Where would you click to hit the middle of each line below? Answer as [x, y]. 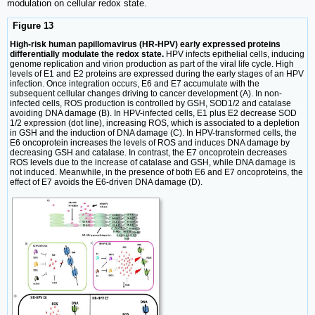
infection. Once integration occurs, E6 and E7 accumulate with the [135, 84]
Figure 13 [32, 25]
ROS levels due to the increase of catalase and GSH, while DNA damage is [153, 163]
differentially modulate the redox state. [87, 54]
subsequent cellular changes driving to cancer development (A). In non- [146, 94]
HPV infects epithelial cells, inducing [234, 54]
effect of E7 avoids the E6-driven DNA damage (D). [106, 182]
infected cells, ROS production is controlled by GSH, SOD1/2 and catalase [150, 104]
